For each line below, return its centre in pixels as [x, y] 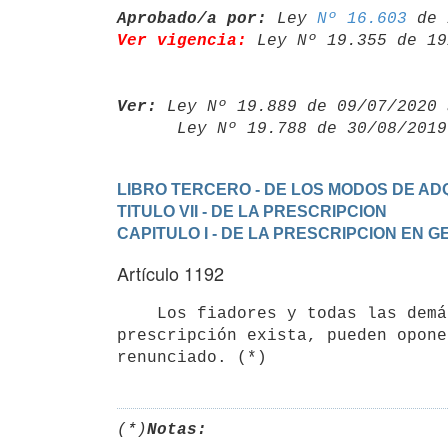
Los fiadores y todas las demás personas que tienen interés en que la [137, 313]
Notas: [177, 429]
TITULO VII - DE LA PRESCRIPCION [252, 211]
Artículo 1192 [170, 273]
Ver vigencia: [182, 40]
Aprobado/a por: [192, 18]
